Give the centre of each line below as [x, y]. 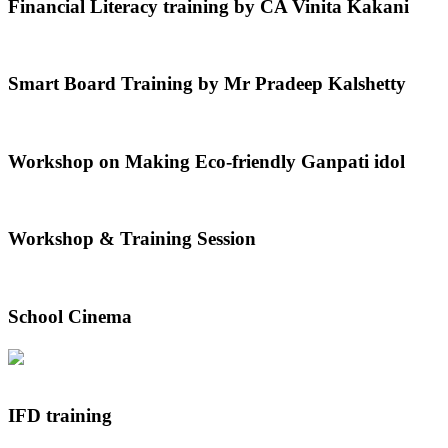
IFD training [60, 416]
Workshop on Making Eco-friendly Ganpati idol [206, 161]
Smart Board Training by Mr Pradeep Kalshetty [207, 84]
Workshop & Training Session [132, 239]
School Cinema [70, 316]
